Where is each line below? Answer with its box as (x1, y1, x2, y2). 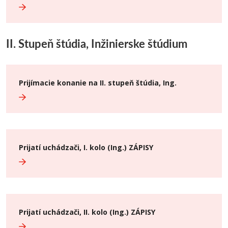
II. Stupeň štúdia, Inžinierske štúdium (6, 36, 187, 51)
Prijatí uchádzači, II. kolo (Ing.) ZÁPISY (19, 207, 155, 217)
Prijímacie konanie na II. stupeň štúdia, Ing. (19, 78, 177, 88)
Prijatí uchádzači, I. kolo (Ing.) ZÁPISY (19, 142, 153, 152)
